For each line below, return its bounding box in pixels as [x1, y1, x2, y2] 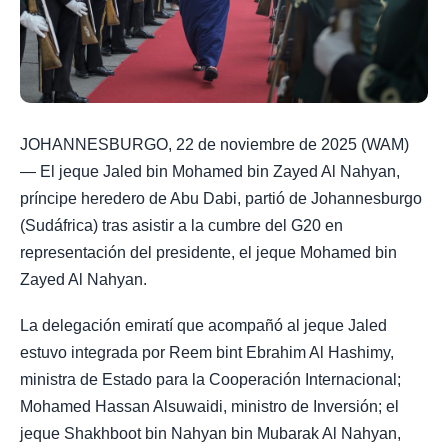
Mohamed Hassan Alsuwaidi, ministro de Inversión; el [20, 398, 399, 416]
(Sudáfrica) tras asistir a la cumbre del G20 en [20, 217, 343, 234]
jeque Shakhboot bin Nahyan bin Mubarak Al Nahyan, [20, 425, 401, 443]
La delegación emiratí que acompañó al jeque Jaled [20, 317, 387, 335]
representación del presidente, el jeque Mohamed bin [20, 244, 397, 261]
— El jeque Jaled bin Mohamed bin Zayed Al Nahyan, [20, 163, 400, 180]
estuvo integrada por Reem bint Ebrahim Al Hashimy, [20, 344, 394, 362]
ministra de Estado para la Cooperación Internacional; [20, 371, 401, 389]
